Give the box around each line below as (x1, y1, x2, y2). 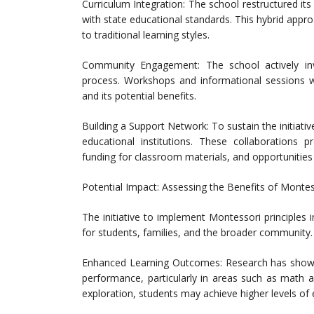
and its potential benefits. (82, 89, 196, 103)
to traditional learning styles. (82, 28, 210, 42)
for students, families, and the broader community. (82, 226, 313, 240)
